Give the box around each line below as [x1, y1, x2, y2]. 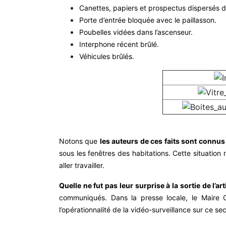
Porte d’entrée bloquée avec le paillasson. [79, 15, 216, 24]
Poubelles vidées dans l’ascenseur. [79, 27, 193, 36]
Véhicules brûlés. [79, 51, 134, 61]
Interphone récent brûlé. [79, 39, 159, 48]
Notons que [59, 136, 100, 145]
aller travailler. [59, 160, 104, 169]
